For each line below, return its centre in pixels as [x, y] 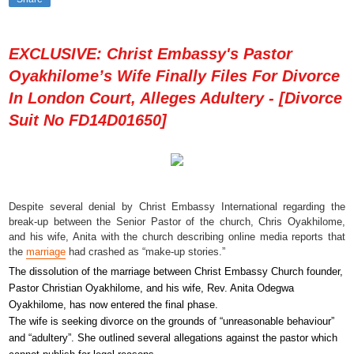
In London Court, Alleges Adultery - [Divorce [175, 98]
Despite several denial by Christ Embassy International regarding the [177, 206]
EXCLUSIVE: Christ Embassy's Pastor [151, 54]
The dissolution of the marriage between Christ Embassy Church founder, [176, 271]
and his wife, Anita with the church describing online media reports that [177, 236]
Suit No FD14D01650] [88, 121]
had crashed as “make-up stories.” [145, 251]
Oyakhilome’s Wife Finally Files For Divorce [174, 76]
